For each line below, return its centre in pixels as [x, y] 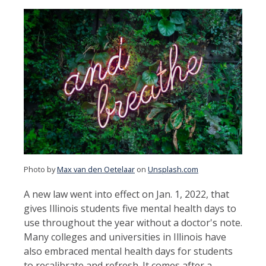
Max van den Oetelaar [96, 169]
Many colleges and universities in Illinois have [125, 237]
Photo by [40, 169]
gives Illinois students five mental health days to [130, 208]
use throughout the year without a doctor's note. [133, 222]
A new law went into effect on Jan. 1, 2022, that [126, 194]
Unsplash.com [173, 169]
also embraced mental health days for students [128, 251]
